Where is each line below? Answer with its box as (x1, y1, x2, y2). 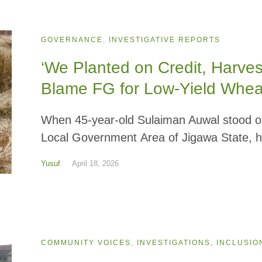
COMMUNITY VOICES (41, 238, 132, 247)
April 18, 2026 (72, 159, 119, 168)
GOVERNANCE (41, 36, 104, 44)
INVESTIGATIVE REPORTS (109, 36, 221, 44)
